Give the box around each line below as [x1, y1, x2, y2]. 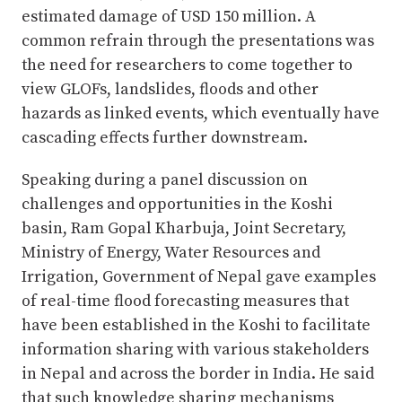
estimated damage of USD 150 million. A [22, 5, 316, 27]
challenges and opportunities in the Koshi [22, 193, 333, 214]
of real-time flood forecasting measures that [22, 290, 349, 311]
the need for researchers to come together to [22, 54, 353, 75]
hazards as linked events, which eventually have [22, 102, 380, 124]
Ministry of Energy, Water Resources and [22, 241, 320, 263]
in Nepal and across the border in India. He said [22, 363, 374, 384]
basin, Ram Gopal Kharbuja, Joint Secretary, [22, 217, 346, 239]
